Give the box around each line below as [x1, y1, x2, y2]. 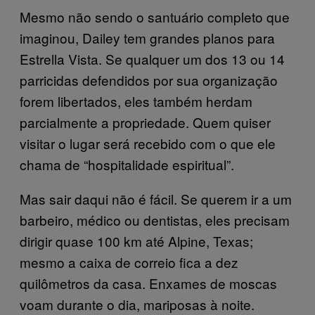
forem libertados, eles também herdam [20, 91, 252, 110]
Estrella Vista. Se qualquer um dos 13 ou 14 [20, 49, 285, 68]
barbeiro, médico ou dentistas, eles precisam [20, 210, 290, 229]
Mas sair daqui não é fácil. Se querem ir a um [20, 189, 292, 208]
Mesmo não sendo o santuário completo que [20, 7, 290, 26]
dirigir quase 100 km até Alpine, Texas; [20, 231, 253, 250]
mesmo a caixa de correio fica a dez [20, 252, 238, 271]
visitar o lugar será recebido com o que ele [20, 134, 276, 153]
